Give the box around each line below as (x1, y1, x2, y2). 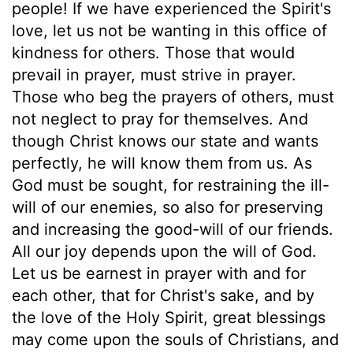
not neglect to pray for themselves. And (12, 109, 308, 128)
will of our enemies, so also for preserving (12, 197, 323, 217)
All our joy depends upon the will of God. (12, 241, 317, 261)
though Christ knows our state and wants (12, 131, 318, 150)
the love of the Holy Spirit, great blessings (12, 307, 325, 327)
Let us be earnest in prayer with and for (12, 263, 306, 283)
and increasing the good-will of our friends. (12, 219, 333, 239)
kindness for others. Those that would (12, 43, 295, 62)
